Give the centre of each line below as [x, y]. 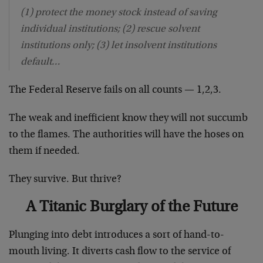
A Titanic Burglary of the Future [131, 207]
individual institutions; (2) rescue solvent [110, 29]
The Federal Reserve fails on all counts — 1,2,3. [115, 90]
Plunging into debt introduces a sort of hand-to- [117, 235]
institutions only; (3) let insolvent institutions [119, 45]
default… [41, 62]
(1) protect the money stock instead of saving [119, 13]
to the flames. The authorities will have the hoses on [126, 135]
